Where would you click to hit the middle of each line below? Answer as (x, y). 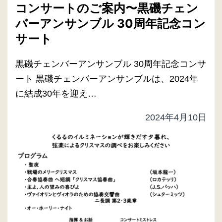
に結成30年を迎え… (56, 93)
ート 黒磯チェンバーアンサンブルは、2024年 (107, 79)
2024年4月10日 (176, 117)
